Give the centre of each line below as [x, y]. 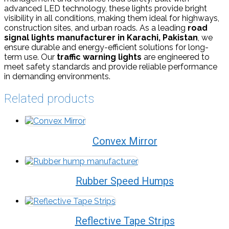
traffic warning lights [99, 57]
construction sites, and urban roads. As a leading [96, 28]
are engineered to [176, 57]
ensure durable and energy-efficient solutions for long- [106, 47]
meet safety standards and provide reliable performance [111, 66]
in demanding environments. [57, 76]
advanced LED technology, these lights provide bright [106, 8]
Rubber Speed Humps [125, 181]
